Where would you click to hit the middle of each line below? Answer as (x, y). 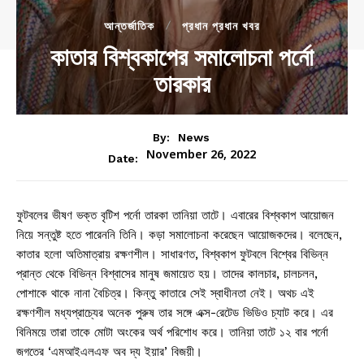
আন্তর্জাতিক (129, 26)
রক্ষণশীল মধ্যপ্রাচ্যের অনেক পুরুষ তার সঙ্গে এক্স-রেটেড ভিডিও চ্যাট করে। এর (175, 313)
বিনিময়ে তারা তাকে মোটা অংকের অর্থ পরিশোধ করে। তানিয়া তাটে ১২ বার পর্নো (172, 333)
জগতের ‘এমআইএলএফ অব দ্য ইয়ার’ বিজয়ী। (109, 352)
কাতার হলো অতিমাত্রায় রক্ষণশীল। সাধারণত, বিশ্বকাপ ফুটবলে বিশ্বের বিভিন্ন (172, 255)
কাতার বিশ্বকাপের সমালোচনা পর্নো (182, 57)
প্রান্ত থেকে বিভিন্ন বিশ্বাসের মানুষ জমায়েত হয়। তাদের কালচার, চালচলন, (167, 274)
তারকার (182, 84)
